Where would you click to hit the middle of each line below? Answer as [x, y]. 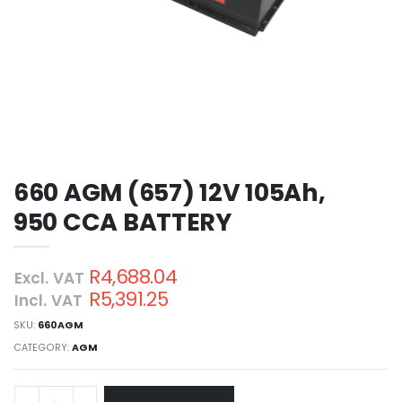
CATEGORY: [43, 347]
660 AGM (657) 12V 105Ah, [170, 192]
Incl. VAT [48, 300]
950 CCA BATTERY [122, 222]
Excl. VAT [49, 278]
